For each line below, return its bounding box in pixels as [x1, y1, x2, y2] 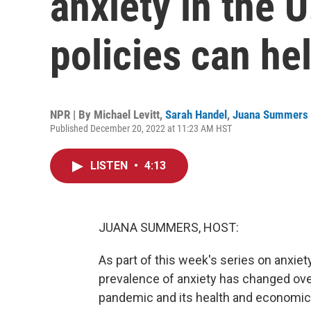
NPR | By [50, 108, 94, 121]
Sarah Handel [165, 108, 227, 121]
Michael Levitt [94, 108, 160, 121]
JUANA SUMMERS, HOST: [99, 220, 239, 235]
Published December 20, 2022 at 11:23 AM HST [50, 123, 232, 134]
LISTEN [90, 159, 131, 172]
